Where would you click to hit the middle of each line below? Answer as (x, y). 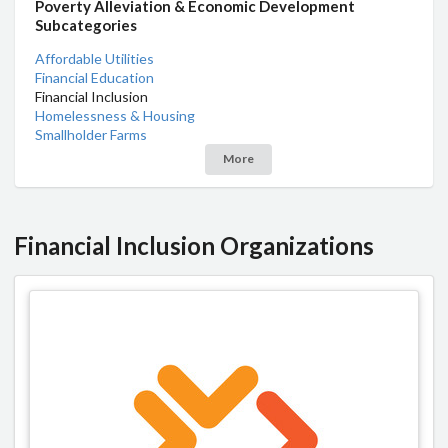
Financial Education (94, 78)
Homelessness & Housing (115, 116)
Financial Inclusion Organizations (194, 246)
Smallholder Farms (91, 135)
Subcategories (86, 25)
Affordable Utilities (94, 59)
